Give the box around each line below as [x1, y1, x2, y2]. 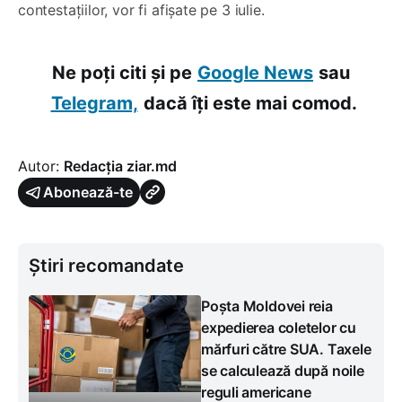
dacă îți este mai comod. [143, 92, 357, 114]
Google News [197, 61, 313, 83]
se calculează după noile [201, 361, 364, 380]
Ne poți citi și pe [52, 61, 192, 83]
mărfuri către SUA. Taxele [201, 339, 371, 358]
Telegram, [50, 92, 138, 114]
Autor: [18, 156, 64, 175]
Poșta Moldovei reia [201, 296, 333, 315]
